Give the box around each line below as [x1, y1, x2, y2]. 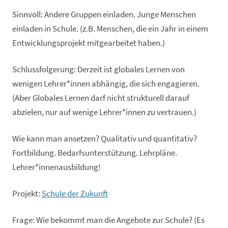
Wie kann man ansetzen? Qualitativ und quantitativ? [12, 133, 197, 145]
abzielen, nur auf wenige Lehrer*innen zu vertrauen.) [12, 107, 196, 118]
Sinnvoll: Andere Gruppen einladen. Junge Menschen [12, 9, 196, 20]
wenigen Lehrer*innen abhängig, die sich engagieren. [12, 78, 199, 90]
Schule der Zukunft [42, 188, 108, 199]
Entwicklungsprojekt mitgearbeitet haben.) [12, 38, 165, 49]
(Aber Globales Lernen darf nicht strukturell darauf [12, 93, 189, 104]
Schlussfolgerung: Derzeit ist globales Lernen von [12, 64, 185, 75]
